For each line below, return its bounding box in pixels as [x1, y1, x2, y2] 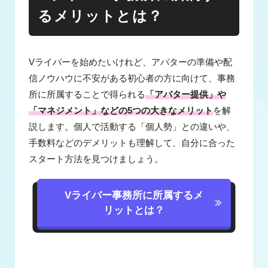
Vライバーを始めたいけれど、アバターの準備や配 [29, 57, 233, 67]
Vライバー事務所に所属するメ [64, 190, 203, 201]
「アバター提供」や [145, 89, 227, 99]
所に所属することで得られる [29, 89, 146, 99]
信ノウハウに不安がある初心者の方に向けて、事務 [29, 73, 236, 83]
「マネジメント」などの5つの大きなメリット [29, 105, 214, 115]
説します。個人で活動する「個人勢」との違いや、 [29, 121, 236, 132]
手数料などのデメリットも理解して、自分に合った [29, 138, 236, 148]
